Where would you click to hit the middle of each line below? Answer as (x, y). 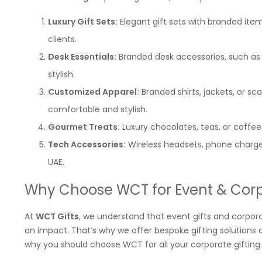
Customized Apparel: (94, 92)
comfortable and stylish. (98, 109)
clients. (62, 39)
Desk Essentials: (82, 57)
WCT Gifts (57, 216)
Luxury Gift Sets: (83, 22)
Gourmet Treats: (84, 127)
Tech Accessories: (87, 144)
